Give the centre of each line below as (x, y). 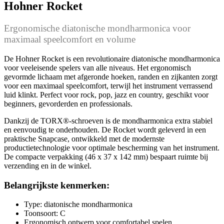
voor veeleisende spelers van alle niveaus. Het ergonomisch (97, 68)
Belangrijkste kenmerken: (57, 185)
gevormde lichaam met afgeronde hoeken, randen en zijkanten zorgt (111, 77)
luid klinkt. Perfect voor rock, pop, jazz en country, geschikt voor (106, 95)
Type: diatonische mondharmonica (78, 204)
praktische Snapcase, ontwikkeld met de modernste (84, 139)
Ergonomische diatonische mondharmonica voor (97, 28)
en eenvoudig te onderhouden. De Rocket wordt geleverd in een (105, 130)
